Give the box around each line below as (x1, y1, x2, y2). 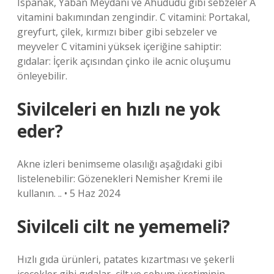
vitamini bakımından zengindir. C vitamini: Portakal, (17, 10, 250, 24)
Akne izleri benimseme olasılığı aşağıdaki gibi (17, 157, 222, 171)
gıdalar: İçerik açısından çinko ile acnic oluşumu (17, 54, 231, 68)
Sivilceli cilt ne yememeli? (17, 215, 230, 238)
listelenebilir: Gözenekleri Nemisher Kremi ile (17, 172, 223, 185)
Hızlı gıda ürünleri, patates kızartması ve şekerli (17, 253, 234, 266)
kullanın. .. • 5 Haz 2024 (17, 187, 120, 200)
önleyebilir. (17, 69, 67, 83)
